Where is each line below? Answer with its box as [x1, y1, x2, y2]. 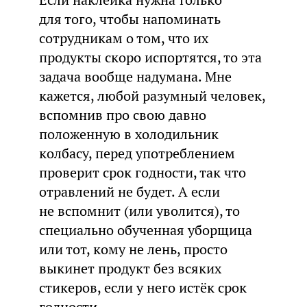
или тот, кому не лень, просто [38, 240, 228, 258]
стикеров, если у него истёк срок [38, 278, 247, 297]
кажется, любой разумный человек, [38, 86, 265, 105]
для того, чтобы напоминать [38, 10, 221, 28]
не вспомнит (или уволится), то [38, 201, 240, 220]
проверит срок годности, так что [38, 163, 246, 182]
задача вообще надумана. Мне [38, 67, 232, 86]
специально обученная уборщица [38, 221, 252, 239]
